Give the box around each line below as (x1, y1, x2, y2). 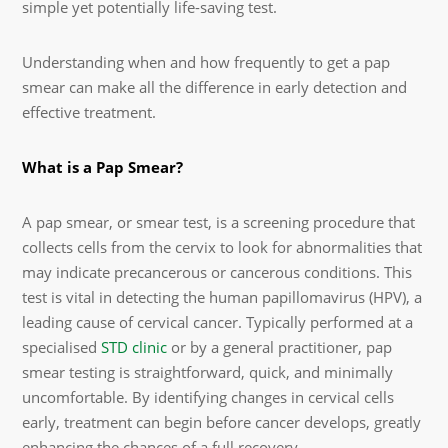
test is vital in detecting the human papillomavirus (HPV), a (22, 286, 423, 307)
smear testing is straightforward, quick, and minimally (22, 361, 394, 382)
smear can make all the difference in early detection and (22, 76, 408, 97)
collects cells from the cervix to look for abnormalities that (22, 236, 423, 257)
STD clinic (101, 336, 168, 357)
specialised (22, 336, 102, 357)
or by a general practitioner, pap (167, 336, 393, 357)
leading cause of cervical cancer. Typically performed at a (22, 311, 414, 332)
